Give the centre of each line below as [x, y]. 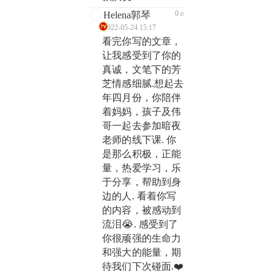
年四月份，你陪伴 [142, 98]
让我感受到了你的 [142, 56]
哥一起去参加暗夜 [142, 126]
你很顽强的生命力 [142, 239]
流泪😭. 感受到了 [140, 224]
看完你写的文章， [142, 42]
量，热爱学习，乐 [142, 168]
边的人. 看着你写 [139, 196]
